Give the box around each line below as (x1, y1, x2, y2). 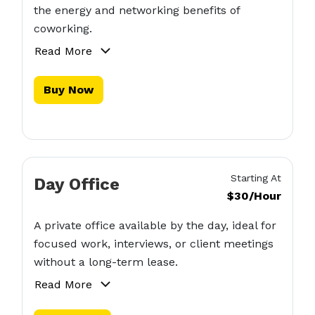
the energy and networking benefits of (33, 4, 240, 17)
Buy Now (43, 83, 94, 96)
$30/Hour (227, 189, 282, 202)
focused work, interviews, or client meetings (33, 237, 274, 250)
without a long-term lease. (33, 255, 178, 269)
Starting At (231, 172, 282, 184)
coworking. (33, 22, 92, 35)
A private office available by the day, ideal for (33, 219, 276, 232)
